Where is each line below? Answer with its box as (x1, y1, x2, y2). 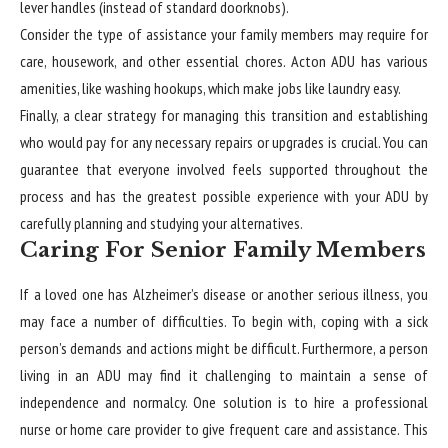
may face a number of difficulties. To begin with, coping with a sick (20, 311, 428, 332)
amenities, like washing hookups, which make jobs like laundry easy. (20, 78, 401, 99)
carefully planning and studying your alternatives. (20, 213, 303, 234)
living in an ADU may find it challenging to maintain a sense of (20, 365, 428, 386)
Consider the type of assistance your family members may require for (20, 24, 428, 45)
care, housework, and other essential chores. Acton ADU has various (20, 51, 428, 72)
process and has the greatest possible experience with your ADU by (20, 186, 428, 207)
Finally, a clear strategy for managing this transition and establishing (20, 105, 428, 126)
